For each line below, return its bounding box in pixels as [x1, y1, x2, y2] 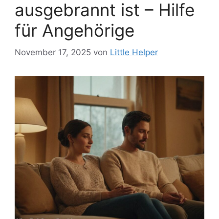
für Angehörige [15, 20, 134, 41]
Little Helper [110, 47, 158, 57]
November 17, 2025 [15, 47, 91, 57]
